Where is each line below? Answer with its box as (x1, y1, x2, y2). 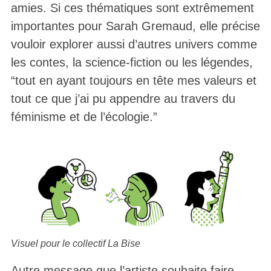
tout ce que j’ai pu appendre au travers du (10, 92, 235, 106)
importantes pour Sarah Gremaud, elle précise (10, 19, 260, 33)
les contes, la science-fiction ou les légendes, (10, 56, 253, 70)
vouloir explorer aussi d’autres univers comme (10, 38, 257, 51)
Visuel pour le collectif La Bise (10, 238, 140, 249)
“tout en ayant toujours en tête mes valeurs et (10, 74, 256, 88)
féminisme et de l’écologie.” (10, 110, 157, 124)
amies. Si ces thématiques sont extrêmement (10, 1, 254, 15)
